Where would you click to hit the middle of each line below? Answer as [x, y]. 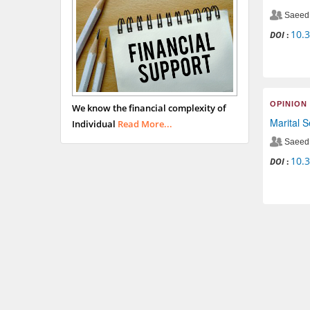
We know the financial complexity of [149, 108]
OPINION [288, 103]
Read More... [145, 124]
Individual [95, 124]
